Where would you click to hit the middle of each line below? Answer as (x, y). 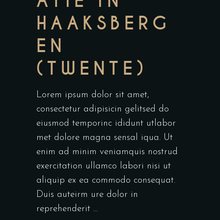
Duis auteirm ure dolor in (87, 195)
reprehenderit (65, 209)
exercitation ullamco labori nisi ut (104, 166)
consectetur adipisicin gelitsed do (103, 110)
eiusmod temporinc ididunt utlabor (106, 124)
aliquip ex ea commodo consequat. (106, 181)
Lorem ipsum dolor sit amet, (93, 95)
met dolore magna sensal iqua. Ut (105, 138)
